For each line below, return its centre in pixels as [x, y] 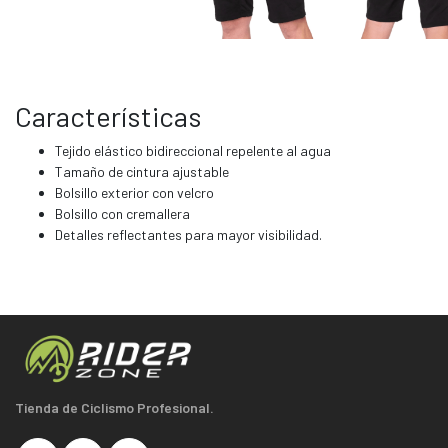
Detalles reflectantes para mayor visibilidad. [188, 235]
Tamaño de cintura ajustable [142, 172]
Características [108, 116]
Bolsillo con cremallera [122, 214]
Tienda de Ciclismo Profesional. [114, 408]
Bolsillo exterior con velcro [134, 193]
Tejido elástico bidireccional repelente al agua [193, 151]
